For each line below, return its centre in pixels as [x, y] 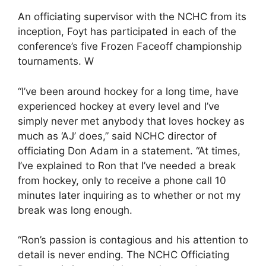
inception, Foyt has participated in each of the [127, 31]
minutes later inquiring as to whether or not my [129, 195]
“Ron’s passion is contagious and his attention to [133, 240]
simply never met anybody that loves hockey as [131, 121]
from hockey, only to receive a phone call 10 [122, 180]
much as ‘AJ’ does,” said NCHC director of [117, 136]
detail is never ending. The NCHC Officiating [123, 255]
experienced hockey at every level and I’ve [119, 106]
